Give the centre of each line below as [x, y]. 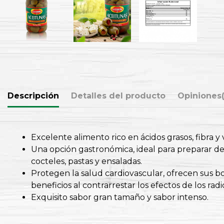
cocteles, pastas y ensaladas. [86, 161]
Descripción [33, 95]
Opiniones [199, 95]
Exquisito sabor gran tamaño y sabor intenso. [120, 197]
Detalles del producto [118, 95]
